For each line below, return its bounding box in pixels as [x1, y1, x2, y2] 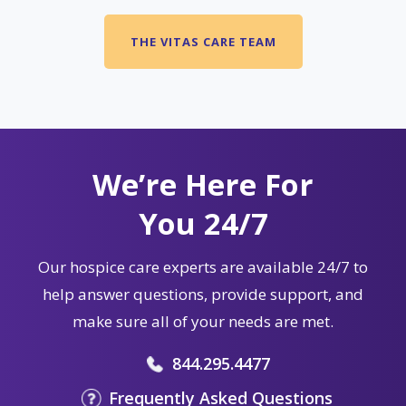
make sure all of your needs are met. [72, 310, 333, 332]
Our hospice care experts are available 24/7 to [38, 256, 368, 277]
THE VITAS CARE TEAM [130, 33, 276, 50]
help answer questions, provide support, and [43, 283, 363, 304]
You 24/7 [138, 202, 268, 244]
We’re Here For [92, 163, 314, 205]
